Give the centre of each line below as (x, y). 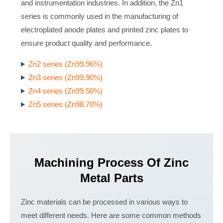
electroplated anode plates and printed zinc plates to (104, 30)
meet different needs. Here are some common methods (111, 216)
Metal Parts (111, 178)
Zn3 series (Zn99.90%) (66, 77)
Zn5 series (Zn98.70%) (66, 104)
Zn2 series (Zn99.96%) (66, 64)
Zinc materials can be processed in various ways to (104, 202)
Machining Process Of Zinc (111, 163)
